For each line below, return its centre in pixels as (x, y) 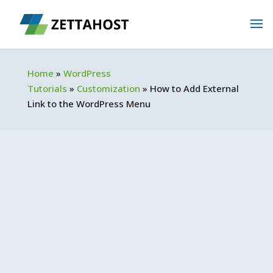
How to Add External (194, 88)
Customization (108, 88)
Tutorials (47, 88)
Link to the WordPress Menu (89, 104)
